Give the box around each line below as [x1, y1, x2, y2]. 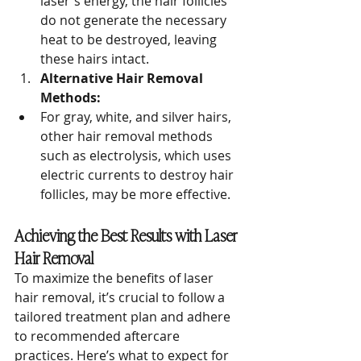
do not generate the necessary [40, 11, 230, 29]
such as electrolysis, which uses [40, 147, 234, 164]
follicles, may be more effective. [40, 185, 230, 203]
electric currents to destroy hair [40, 166, 237, 184]
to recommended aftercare [15, 327, 183, 345]
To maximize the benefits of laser [15, 269, 217, 287]
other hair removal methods [40, 127, 216, 145]
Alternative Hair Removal [40, 69, 206, 87]
